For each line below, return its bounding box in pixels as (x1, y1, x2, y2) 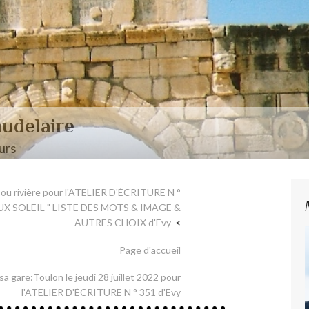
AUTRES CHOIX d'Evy (74, 217, 171, 229)
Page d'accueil (119, 243, 181, 256)
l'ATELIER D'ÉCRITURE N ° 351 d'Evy (21, 286, 181, 299)
